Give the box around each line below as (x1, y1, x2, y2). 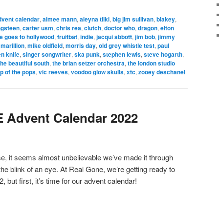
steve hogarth (144, 50, 182, 59)
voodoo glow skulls (71, 67, 124, 77)
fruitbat (57, 32, 77, 42)
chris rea (56, 23, 81, 33)
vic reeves (39, 67, 68, 77)
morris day (66, 41, 96, 50)
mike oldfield (27, 41, 63, 50)
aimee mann (43, 15, 77, 24)
